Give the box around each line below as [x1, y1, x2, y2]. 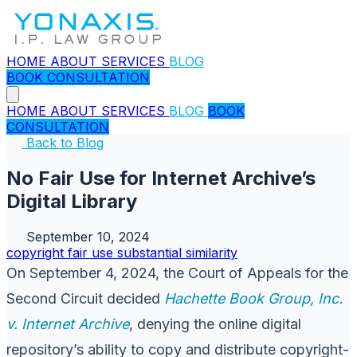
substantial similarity [117, 244, 237, 261]
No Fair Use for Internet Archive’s [6, 166, 316, 190]
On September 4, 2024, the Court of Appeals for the [6, 264, 348, 281]
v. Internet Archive [6, 315, 129, 332]
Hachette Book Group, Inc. [164, 289, 343, 307]
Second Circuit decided [6, 289, 164, 307]
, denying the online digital [129, 315, 301, 332]
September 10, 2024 [26, 228, 150, 245]
